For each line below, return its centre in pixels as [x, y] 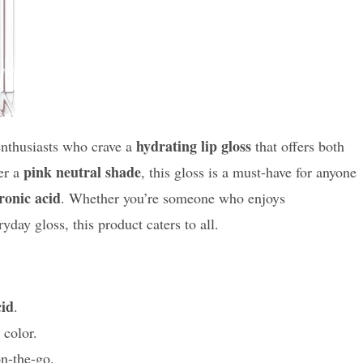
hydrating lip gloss [194, 146]
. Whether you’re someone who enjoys [173, 198]
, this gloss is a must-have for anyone [249, 172]
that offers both [298, 146]
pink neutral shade [82, 172]
